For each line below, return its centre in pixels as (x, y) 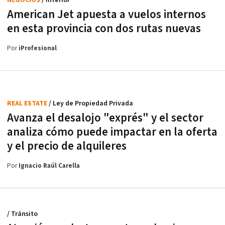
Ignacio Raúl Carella (49, 166)
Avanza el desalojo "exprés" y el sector (105, 118)
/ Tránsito (22, 214)
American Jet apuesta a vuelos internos (106, 14)
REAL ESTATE (28, 103)
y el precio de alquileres (67, 146)
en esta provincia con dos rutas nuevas (104, 28)
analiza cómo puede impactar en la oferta (112, 132)
